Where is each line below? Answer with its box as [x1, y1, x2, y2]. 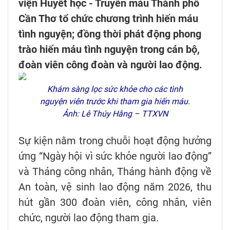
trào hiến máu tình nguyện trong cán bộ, [18, 43, 200, 56]
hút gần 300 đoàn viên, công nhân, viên [18, 196, 212, 209]
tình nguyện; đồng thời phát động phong [18, 28, 201, 41]
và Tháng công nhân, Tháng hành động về [18, 165, 212, 178]
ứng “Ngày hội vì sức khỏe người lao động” [18, 150, 212, 163]
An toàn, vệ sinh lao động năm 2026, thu [18, 181, 212, 194]
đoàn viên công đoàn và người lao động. [18, 59, 202, 71]
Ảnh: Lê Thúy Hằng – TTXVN [62, 109, 168, 119]
